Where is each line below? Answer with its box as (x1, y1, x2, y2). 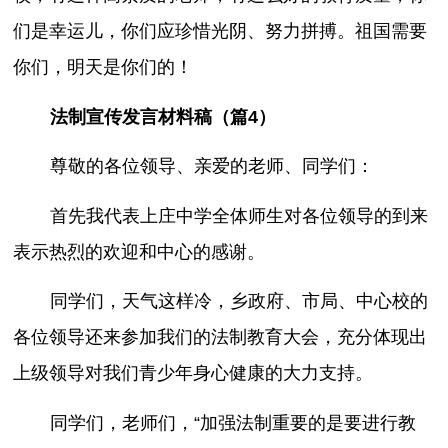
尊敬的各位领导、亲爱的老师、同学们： (49, 156, 374, 177)
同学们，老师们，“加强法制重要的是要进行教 (49, 413, 416, 433)
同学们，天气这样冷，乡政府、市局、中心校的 (49, 291, 428, 312)
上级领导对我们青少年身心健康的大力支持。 (13, 363, 374, 384)
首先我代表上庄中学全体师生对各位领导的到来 (49, 205, 428, 226)
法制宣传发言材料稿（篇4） (49, 106, 276, 127)
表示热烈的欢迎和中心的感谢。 (13, 241, 266, 262)
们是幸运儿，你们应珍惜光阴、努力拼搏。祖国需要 (13, 21, 428, 42)
